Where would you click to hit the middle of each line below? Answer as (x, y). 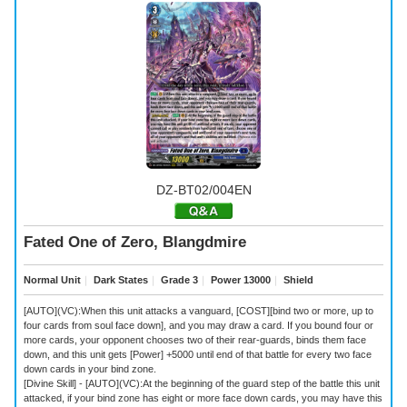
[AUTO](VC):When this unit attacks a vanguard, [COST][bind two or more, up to (199, 310)
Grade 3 (178, 280)
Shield (297, 280)
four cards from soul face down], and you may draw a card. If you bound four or (199, 325)
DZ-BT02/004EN (203, 189)
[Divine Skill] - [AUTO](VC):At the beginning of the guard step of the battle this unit (202, 383)
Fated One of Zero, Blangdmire (135, 243)
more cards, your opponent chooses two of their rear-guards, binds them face (195, 339)
